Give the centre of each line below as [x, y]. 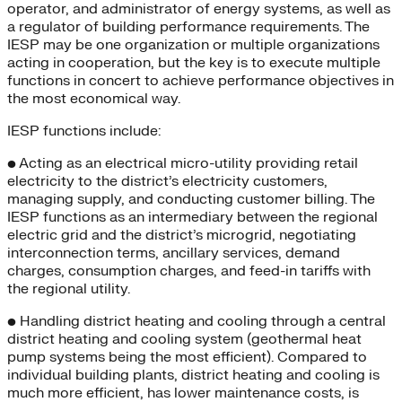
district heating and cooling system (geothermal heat [184, 339]
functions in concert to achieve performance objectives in [201, 80]
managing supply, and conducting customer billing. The [191, 199]
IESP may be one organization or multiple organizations [193, 44]
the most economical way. [94, 98]
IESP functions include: [84, 131]
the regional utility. [69, 288]
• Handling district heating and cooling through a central [197, 321]
